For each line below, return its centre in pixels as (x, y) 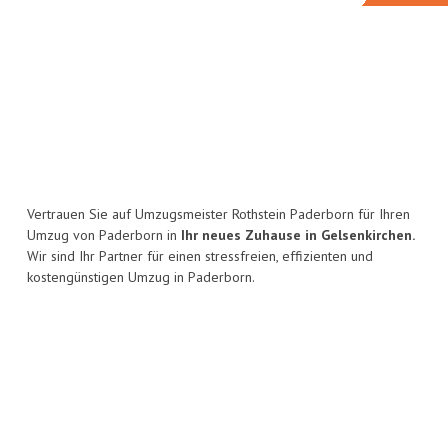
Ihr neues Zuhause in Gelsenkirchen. (298, 235)
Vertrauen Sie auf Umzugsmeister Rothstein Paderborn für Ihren (218, 214)
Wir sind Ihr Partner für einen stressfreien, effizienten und (200, 256)
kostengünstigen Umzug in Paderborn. (141, 277)
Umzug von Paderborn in (104, 235)
